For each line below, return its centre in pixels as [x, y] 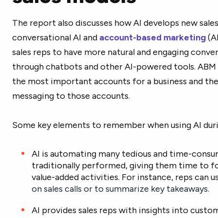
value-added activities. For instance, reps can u [123, 177]
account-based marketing [152, 37]
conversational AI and [55, 37]
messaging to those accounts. [71, 96]
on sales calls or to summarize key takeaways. [121, 189]
